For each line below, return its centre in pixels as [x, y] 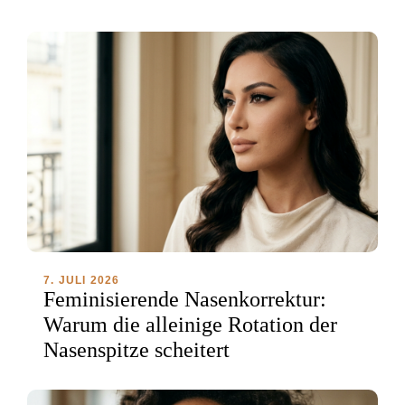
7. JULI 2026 [82, 281]
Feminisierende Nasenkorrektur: [185, 300]
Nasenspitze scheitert [137, 350]
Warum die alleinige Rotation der [190, 325]
